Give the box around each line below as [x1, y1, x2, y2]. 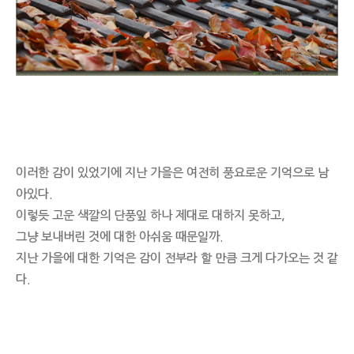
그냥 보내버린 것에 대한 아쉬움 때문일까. [16, 230, 223, 243]
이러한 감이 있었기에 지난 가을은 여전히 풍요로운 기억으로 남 [16, 166, 329, 179]
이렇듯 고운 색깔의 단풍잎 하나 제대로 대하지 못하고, [16, 209, 285, 221]
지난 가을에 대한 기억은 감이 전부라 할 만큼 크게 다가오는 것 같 [16, 251, 338, 264]
